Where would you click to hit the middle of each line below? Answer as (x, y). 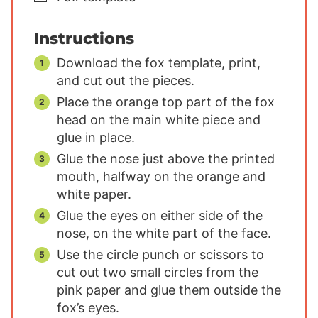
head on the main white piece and (159, 120)
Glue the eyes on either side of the (160, 216)
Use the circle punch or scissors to (160, 255)
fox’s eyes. (88, 308)
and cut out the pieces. (126, 81)
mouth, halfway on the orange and (161, 177)
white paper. (94, 194)
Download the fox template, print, (159, 63)
